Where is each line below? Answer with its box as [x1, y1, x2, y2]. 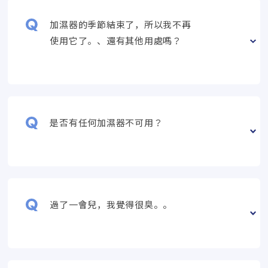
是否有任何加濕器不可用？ [50, 115, 163, 129]
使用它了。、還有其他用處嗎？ [50, 33, 182, 47]
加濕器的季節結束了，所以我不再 [50, 17, 191, 31]
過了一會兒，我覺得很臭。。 [50, 197, 173, 211]
